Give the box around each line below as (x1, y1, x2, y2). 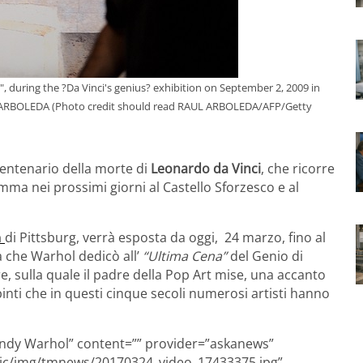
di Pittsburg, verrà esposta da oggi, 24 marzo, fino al (5, 228, 326, 246)
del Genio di (227, 246, 303, 265)
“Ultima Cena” (143, 246, 227, 265)
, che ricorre (261, 159, 335, 177)
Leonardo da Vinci (151, 159, 261, 177)
